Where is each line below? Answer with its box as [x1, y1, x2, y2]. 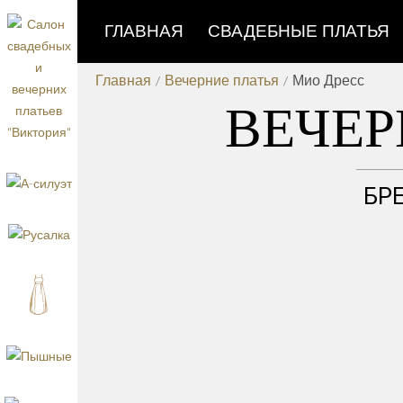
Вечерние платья [165, 73, 279, 88]
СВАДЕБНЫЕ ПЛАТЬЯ [208, 22, 390, 40]
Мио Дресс [292, 73, 364, 88]
